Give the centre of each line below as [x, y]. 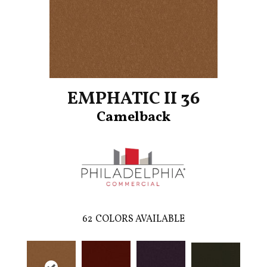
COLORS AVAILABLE [140, 220]
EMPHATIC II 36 [133, 99]
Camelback [133, 118]
